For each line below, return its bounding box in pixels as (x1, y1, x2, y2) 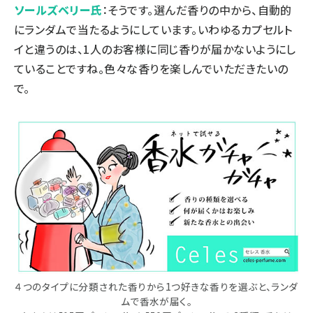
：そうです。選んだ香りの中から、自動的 (101, 1, 292, 19)
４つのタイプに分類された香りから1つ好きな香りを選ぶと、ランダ (15, 279, 298, 293)
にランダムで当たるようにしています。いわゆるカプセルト (14, 21, 293, 38)
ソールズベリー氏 (14, 1, 102, 19)
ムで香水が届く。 (120, 293, 193, 308)
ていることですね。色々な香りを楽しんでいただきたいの (14, 60, 289, 78)
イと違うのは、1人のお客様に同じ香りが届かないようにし (14, 41, 296, 58)
